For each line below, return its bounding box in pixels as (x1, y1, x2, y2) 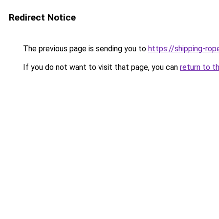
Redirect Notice (9, 12, 76, 23)
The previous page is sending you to (21, 44, 148, 53)
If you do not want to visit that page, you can (21, 63, 180, 72)
